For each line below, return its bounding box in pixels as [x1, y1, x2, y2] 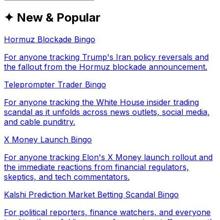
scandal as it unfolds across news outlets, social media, [4, 107, 210, 117]
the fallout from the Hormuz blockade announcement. [4, 61, 207, 72]
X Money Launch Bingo [4, 134, 92, 144]
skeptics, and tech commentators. [4, 171, 130, 182]
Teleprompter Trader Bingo [4, 79, 106, 89]
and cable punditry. [4, 116, 75, 127]
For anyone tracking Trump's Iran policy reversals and [4, 52, 209, 62]
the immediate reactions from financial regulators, [4, 162, 189, 172]
